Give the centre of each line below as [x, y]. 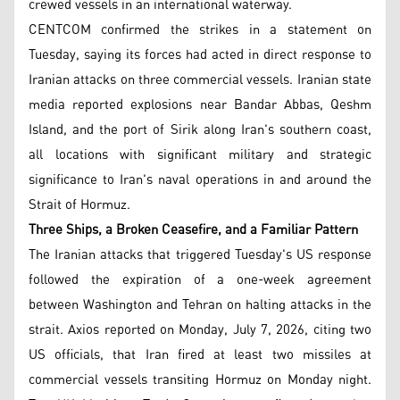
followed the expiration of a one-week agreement [200, 279]
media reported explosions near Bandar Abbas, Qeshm [200, 104]
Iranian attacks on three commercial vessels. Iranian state [200, 79]
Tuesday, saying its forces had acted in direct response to [200, 54]
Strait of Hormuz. [79, 204]
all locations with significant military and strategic [200, 154]
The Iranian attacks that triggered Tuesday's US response [200, 254]
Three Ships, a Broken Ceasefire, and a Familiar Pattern [193, 229]
